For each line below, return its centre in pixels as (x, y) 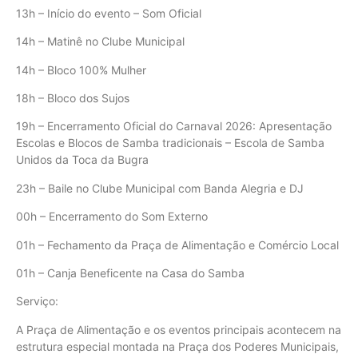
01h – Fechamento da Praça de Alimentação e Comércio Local (177, 245)
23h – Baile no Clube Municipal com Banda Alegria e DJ (160, 188)
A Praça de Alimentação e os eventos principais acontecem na (179, 329)
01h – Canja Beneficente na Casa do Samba (130, 273)
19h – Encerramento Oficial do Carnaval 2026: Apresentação (174, 126)
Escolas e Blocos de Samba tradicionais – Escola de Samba (170, 143)
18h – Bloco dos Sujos (73, 98)
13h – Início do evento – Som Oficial (109, 13)
